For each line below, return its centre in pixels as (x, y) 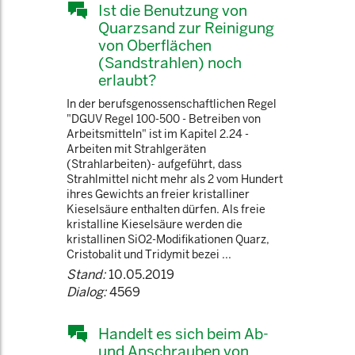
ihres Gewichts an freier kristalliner (158, 194)
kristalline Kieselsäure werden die (155, 224)
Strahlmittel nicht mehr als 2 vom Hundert (175, 179)
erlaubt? (127, 80)
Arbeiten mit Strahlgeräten (136, 149)
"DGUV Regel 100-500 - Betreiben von (164, 119)
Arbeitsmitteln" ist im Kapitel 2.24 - (158, 134)
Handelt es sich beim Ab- (183, 334)
